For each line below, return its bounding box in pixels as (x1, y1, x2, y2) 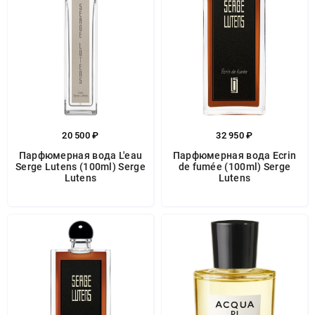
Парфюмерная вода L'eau (18, 150, 143, 161)
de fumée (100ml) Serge (178, 161, 291, 172)
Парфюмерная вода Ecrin (172, 150, 297, 161)
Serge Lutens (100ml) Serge (15, 161, 146, 172)
